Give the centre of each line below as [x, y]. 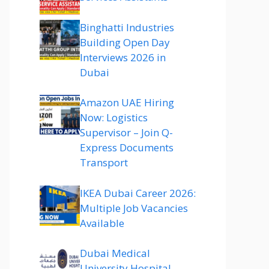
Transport [104, 162]
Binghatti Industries [127, 27]
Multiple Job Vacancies [134, 208]
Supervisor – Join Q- [126, 132]
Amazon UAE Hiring [127, 102]
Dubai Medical [115, 253]
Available [102, 223]
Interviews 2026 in [123, 57]
